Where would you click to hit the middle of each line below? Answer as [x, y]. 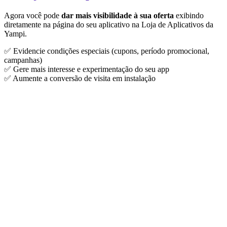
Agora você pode [33, 16]
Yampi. [15, 34]
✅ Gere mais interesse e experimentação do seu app [87, 69]
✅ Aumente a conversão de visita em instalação [80, 79]
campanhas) [23, 60]
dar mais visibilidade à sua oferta [118, 16]
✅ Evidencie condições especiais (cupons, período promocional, [107, 51]
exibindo [189, 16]
